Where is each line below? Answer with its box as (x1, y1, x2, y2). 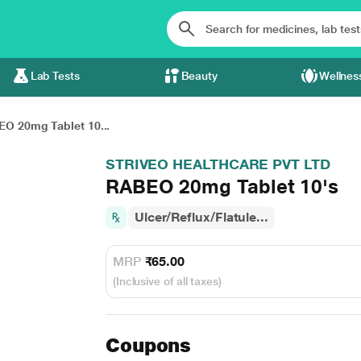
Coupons (105, 334, 192, 357)
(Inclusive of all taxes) (112, 275, 222, 288)
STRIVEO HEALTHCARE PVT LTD (105, 156, 330, 172)
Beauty (180, 69, 218, 82)
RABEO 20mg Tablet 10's (105, 175, 339, 198)
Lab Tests (30, 69, 80, 82)
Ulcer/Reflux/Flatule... (134, 210, 268, 225)
